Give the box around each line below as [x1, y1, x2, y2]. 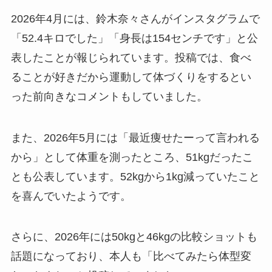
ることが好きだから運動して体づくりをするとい [10, 70, 251, 83]
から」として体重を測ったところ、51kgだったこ [10, 151, 253, 163]
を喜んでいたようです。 [10, 189, 131, 202]
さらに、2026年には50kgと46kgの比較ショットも [10, 231, 257, 243]
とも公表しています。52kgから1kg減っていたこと [10, 170, 260, 183]
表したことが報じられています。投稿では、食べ [10, 51, 251, 64]
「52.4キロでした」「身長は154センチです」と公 [10, 32, 258, 44]
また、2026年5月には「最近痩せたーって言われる [10, 131, 260, 144]
